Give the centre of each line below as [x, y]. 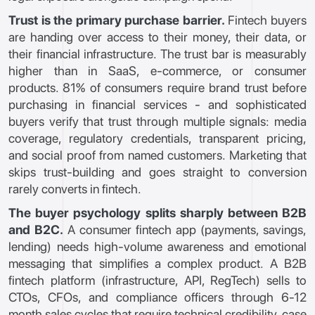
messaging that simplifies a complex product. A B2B [157, 263]
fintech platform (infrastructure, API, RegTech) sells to [157, 280]
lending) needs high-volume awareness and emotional [157, 246]
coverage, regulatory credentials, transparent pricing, [157, 138]
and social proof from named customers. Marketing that [157, 155]
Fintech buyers [266, 20]
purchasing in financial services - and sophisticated [157, 104]
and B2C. [36, 230]
